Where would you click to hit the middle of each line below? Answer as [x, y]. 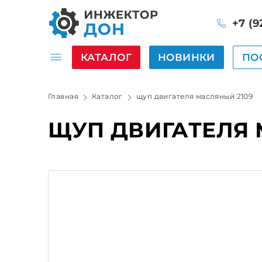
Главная [63, 96]
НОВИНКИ [186, 57]
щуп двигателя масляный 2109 [194, 96]
